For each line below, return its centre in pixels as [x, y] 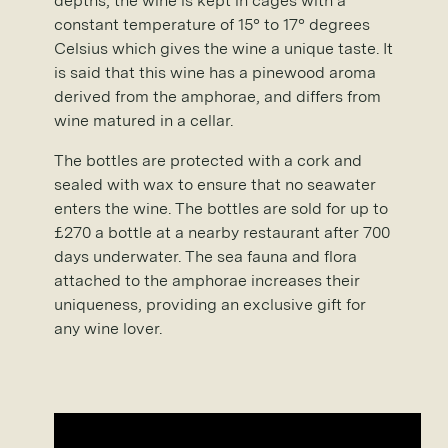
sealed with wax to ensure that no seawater [215, 184]
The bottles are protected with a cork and [208, 160]
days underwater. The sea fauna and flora [205, 256]
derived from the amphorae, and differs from [217, 96]
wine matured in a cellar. [143, 120]
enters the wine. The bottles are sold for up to [221, 208]
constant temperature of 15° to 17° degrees [212, 24]
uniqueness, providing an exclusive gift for [210, 304]
